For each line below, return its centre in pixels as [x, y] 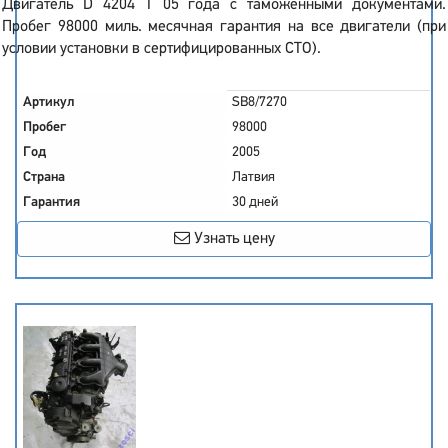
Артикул [49, 102]
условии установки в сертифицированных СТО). [161, 49]
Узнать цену [232, 239]
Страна [44, 177]
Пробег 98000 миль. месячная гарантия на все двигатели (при [224, 27]
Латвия [253, 177]
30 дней [255, 202]
